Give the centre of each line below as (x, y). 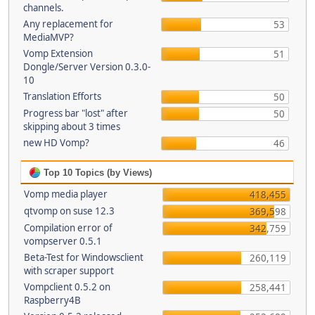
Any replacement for (68, 24)
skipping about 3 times (71, 127)
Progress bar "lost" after (75, 113)
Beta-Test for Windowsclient (84, 257)
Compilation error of (68, 228)
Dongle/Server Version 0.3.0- (86, 67)
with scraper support (69, 271)
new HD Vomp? (56, 143)
